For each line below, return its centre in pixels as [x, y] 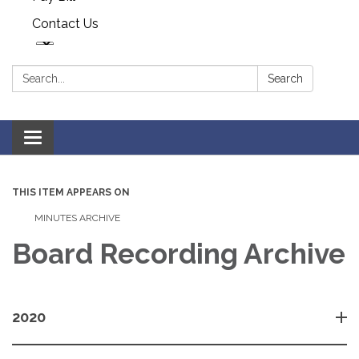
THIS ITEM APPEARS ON [71, 193]
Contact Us [65, 24]
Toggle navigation [85, 139]
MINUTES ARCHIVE [76, 218]
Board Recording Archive [179, 254]
